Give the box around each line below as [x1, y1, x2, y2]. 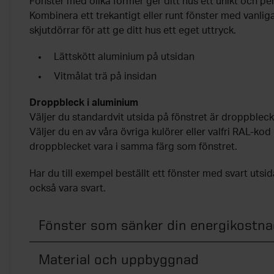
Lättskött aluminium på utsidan [54, 52, 194, 62]
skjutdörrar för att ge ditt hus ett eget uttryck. [29, 26, 236, 35]
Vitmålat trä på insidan [54, 72, 157, 81]
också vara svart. [29, 183, 106, 193]
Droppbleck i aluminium [29, 98, 138, 108]
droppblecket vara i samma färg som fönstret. [29, 142, 237, 152]
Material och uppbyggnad [39, 251, 199, 267]
